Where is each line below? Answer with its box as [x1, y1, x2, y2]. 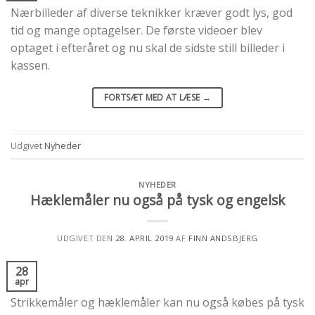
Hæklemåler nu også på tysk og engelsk [30, 191, 285, 210]
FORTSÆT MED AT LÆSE [103, 91, 202, 103]
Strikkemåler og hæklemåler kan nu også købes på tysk [11, 295, 304, 311]
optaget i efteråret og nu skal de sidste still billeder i [11, 39, 285, 56]
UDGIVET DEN [57, 233, 115, 244]
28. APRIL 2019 [115, 233, 174, 244]
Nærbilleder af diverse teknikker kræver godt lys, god [11, 4, 292, 20]
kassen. [11, 57, 50, 73]
